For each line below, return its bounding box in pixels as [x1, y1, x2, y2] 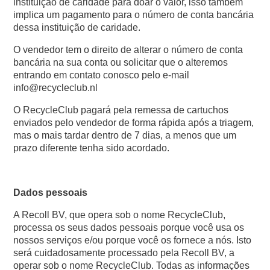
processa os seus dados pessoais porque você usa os [13, 222, 245, 233]
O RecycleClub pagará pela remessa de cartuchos [13, 105, 229, 115]
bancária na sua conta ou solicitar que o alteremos [13, 57, 228, 67]
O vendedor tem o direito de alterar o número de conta [13, 45, 243, 55]
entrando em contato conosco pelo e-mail [13, 70, 190, 80]
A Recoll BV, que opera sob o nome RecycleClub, [13, 210, 226, 220]
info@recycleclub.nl [13, 83, 98, 93]
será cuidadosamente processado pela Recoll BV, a [13, 248, 235, 258]
